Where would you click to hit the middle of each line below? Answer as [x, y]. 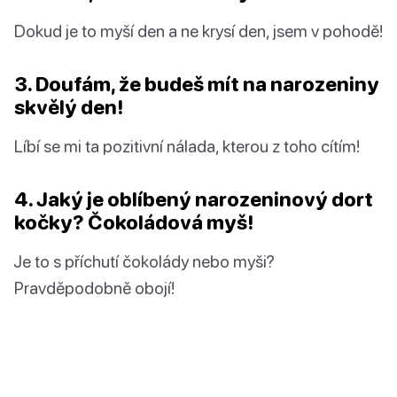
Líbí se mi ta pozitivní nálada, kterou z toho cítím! [187, 146]
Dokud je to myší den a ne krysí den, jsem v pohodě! [198, 31]
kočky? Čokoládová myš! [134, 222]
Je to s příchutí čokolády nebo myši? [144, 261]
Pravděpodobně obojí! [94, 288]
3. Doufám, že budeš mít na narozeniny [197, 84]
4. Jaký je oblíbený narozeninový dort [194, 199]
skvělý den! [69, 107]
